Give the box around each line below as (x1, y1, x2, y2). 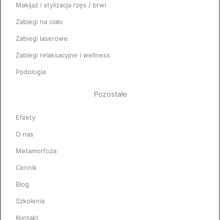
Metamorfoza (16, 146, 56, 155)
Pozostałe (93, 90, 127, 99)
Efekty (16, 113, 35, 121)
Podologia (16, 68, 46, 76)
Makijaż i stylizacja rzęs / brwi (16, 1, 106, 9)
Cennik (16, 163, 37, 171)
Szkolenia (16, 196, 45, 205)
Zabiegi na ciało (16, 18, 63, 26)
